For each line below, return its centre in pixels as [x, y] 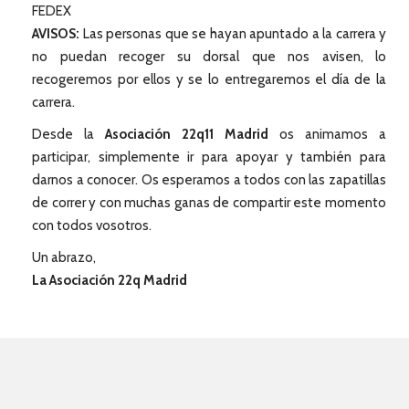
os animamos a [327, 134]
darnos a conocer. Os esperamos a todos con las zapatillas [209, 180]
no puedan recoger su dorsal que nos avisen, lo [209, 57]
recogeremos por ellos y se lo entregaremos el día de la [209, 79]
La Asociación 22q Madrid [110, 280]
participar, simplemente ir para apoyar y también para [209, 157]
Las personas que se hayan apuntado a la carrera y [234, 34]
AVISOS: [58, 34]
